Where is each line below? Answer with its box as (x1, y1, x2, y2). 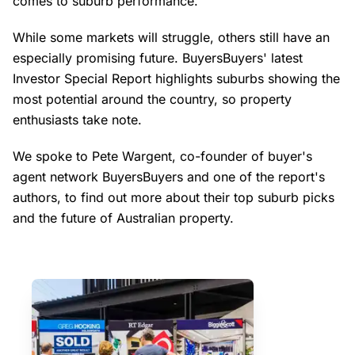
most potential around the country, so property (13, 91, 292, 107)
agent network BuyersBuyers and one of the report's (13, 169, 325, 185)
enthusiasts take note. (13, 112, 146, 128)
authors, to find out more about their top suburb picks (13, 189, 334, 205)
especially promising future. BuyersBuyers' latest (13, 50, 303, 66)
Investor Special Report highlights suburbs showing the (13, 71, 340, 86)
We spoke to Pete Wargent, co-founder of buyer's (13, 148, 312, 164)
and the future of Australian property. (13, 210, 234, 226)
